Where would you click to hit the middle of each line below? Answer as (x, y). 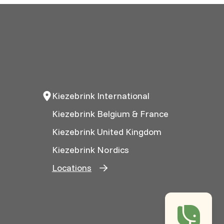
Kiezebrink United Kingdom (106, 131)
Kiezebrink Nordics (90, 149)
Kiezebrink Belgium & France (110, 113)
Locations (71, 167)
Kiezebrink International (100, 95)
